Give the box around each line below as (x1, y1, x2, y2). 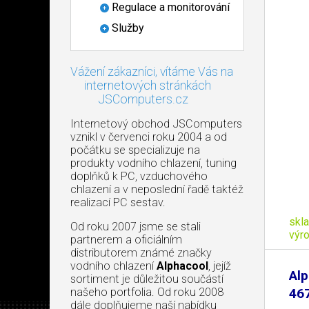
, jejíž (208, 259, 231, 272)
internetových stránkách (70, 78, 211, 92)
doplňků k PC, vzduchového (70, 169, 208, 183)
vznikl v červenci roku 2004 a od (70, 130, 227, 143)
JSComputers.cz (70, 92, 188, 106)
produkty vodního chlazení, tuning (70, 156, 237, 170)
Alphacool (157, 259, 208, 272)
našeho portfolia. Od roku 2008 (70, 285, 223, 299)
